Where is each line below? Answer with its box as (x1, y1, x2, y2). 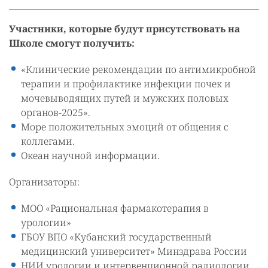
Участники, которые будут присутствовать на (9, 22, 240, 36)
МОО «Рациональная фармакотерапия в (21, 202, 209, 215)
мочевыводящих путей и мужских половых (21, 92, 229, 105)
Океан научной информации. (21, 149, 160, 163)
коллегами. (21, 135, 75, 148)
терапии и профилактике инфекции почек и (21, 77, 231, 91)
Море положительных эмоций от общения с (21, 120, 229, 134)
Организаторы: (9, 175, 80, 189)
